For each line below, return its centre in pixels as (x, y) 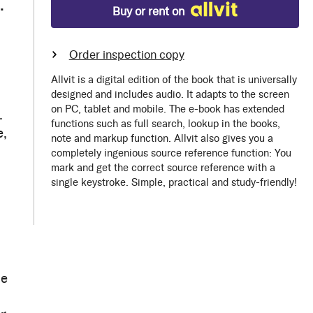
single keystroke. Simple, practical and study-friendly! (174, 182)
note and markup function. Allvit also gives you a (162, 138)
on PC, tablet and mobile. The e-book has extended (167, 109)
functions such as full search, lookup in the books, (165, 124)
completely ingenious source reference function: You (171, 153)
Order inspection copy (126, 54)
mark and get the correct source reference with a (163, 168)
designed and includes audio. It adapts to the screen (170, 94)
